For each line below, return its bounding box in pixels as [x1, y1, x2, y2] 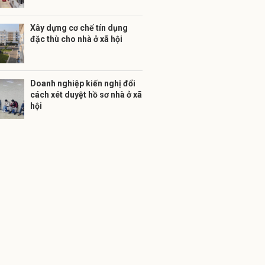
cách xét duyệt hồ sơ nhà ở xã [30, 90, 142, 99]
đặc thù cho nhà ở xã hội [30, 34, 122, 44]
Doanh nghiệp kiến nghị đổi [30, 79, 135, 88]
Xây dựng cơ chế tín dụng [30, 23, 128, 33]
